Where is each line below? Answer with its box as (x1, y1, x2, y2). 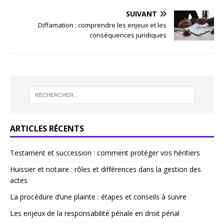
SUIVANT (126, 9, 157, 19)
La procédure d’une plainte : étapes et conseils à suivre (10, 192, 186, 202)
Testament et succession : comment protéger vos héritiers (10, 148, 200, 158)
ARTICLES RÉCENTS (10, 123, 84, 134)
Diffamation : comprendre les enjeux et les (38, 20, 166, 30)
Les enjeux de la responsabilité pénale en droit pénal (10, 208, 179, 218)
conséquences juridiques (89, 30, 166, 40)
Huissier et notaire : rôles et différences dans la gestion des (10, 164, 201, 174)
